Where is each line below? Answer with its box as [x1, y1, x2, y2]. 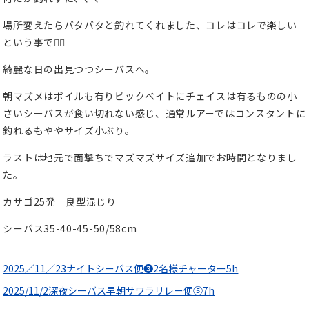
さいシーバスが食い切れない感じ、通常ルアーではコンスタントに [3, 106, 306, 120]
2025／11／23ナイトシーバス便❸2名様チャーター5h [3, 261, 239, 275]
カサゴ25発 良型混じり [3, 194, 117, 208]
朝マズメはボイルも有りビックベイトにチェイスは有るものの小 [3, 88, 297, 103]
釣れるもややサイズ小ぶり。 [3, 123, 135, 137]
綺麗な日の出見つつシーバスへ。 [3, 61, 155, 76]
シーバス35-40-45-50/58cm [3, 221, 137, 235]
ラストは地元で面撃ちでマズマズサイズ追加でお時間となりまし [3, 150, 297, 164]
